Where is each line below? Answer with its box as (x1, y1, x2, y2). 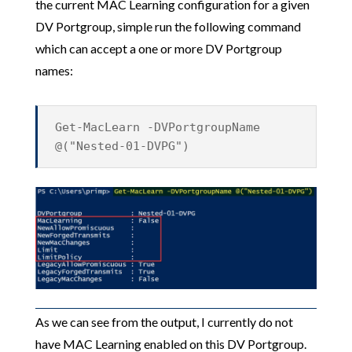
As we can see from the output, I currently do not (35, 313, 293, 329)
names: (35, 63, 73, 78)
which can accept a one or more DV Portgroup (35, 41, 282, 56)
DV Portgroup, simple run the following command (35, 19, 301, 34)
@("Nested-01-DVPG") (55, 139, 190, 153)
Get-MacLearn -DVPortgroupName (55, 120, 261, 134)
